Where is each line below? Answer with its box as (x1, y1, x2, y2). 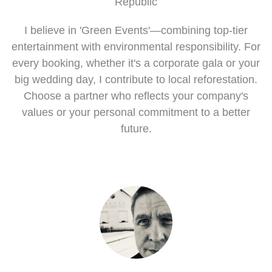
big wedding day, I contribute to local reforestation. (15, 73, 257, 86)
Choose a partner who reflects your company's (24, 90, 248, 102)
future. (120, 123, 152, 135)
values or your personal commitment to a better (22, 106, 250, 118)
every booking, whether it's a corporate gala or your (12, 57, 260, 69)
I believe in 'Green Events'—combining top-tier (24, 24, 248, 36)
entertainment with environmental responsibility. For (12, 41, 260, 53)
